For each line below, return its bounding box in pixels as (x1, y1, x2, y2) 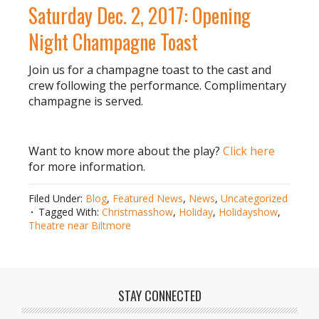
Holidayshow (219, 205, 278, 219)
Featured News (113, 192, 183, 205)
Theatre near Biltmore (28, 219, 131, 232)
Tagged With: (38, 205, 102, 219)
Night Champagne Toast (28, 27, 198, 56)
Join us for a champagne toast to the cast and (28, 62, 271, 78)
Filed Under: (28, 192, 85, 205)
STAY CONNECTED (117, 286, 202, 305)
